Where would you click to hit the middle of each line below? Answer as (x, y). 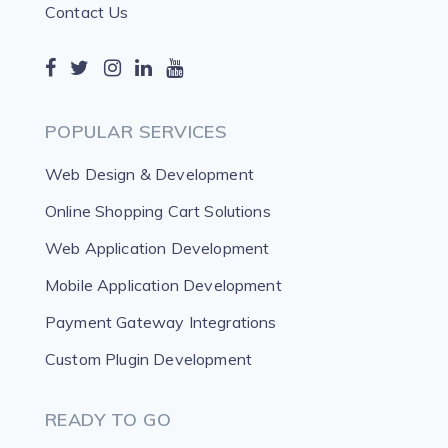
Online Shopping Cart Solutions (158, 211)
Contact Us (87, 12)
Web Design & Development (149, 174)
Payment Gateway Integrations (161, 322)
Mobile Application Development (163, 285)
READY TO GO (108, 419)
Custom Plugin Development (148, 359)
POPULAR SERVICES (136, 131)
